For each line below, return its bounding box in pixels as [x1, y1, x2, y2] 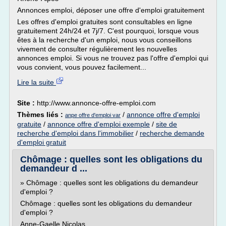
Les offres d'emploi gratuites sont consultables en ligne [17, 18, 192, 26]
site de [156, 120, 177, 128]
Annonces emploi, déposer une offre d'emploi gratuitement [17, 6, 204, 14]
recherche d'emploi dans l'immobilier [17, 129, 134, 137]
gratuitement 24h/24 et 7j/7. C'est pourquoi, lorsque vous [17, 27, 199, 35]
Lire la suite [17, 78, 56, 86]
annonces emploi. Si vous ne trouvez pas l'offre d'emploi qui [17, 54, 208, 62]
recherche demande [140, 129, 204, 137]
